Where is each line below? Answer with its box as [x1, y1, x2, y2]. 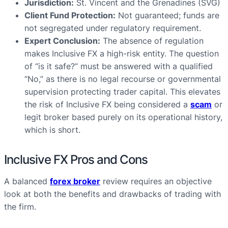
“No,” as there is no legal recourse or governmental [24, 74, 221, 84]
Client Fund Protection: [24, 10, 116, 21]
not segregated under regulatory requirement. [24, 23, 201, 34]
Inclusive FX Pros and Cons [4, 152, 148, 167]
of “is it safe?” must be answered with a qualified [24, 61, 213, 72]
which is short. [24, 125, 80, 135]
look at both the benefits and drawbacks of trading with [4, 189, 221, 199]
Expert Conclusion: [24, 36, 100, 46]
